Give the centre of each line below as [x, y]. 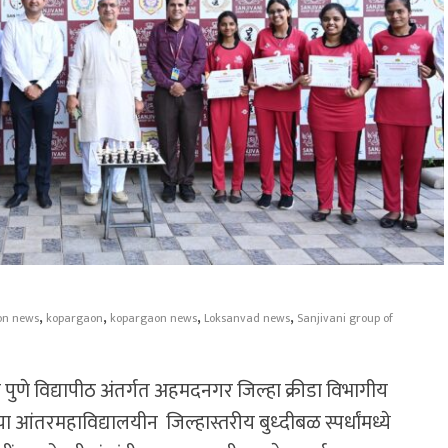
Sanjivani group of [345, 317]
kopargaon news [153, 317]
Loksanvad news [247, 317]
